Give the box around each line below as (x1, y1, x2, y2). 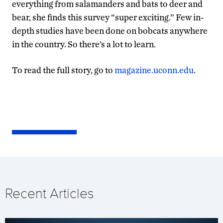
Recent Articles (5, 183, 94, 203)
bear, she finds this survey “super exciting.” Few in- (12, 11, 204, 22)
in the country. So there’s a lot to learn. (12, 38, 156, 49)
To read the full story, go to (12, 64, 114, 75)
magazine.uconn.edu (114, 64, 194, 75)
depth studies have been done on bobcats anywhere (12, 25, 208, 36)
